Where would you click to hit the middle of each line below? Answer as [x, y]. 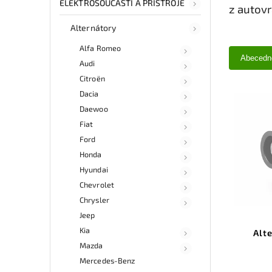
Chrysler [94, 199]
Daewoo [94, 108]
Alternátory [93, 27]
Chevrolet [97, 184]
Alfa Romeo [100, 48]
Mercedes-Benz [107, 260]
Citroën [92, 78]
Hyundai [94, 169]
